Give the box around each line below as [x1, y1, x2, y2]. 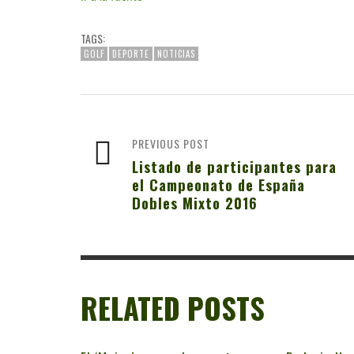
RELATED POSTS [81, 287, 265, 330]
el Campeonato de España [132, 174, 305, 196]
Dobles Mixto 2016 [132, 192, 258, 214]
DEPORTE [112, 47, 149, 61]
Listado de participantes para [132, 156, 337, 178]
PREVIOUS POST [132, 135, 209, 153]
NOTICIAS [157, 47, 195, 61]
